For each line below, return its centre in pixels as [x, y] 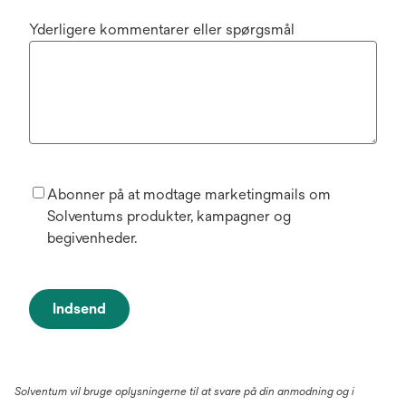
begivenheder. [92, 238]
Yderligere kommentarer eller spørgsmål [162, 29]
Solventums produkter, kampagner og [169, 216]
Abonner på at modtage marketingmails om [189, 194]
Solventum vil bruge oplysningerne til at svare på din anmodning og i [184, 391]
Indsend [79, 309]
